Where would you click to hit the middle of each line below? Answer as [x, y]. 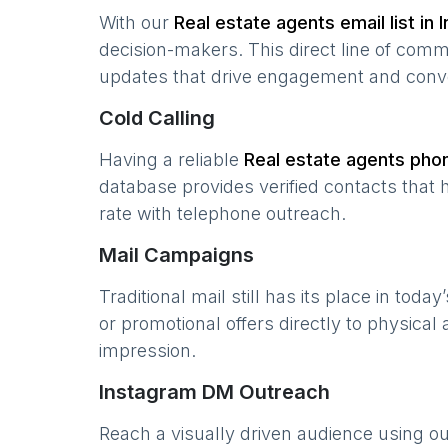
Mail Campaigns [176, 255]
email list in [387, 22]
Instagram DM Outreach [214, 392]
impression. [147, 350]
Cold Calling [157, 118]
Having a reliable [171, 159]
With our [136, 22]
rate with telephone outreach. [222, 213]
